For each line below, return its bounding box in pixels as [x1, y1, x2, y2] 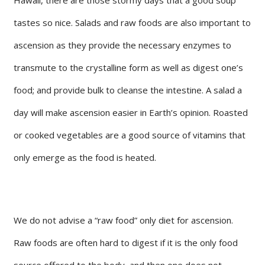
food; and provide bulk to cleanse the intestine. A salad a [14, 83, 242, 96]
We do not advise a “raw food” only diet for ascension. [14, 214, 233, 226]
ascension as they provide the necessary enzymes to [14, 38, 231, 51]
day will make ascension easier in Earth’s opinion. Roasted [14, 106, 248, 118]
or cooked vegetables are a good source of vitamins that [14, 128, 245, 141]
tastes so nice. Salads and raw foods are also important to [14, 16, 251, 28]
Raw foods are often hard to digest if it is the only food [14, 236, 238, 248]
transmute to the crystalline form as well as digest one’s [14, 61, 243, 73]
